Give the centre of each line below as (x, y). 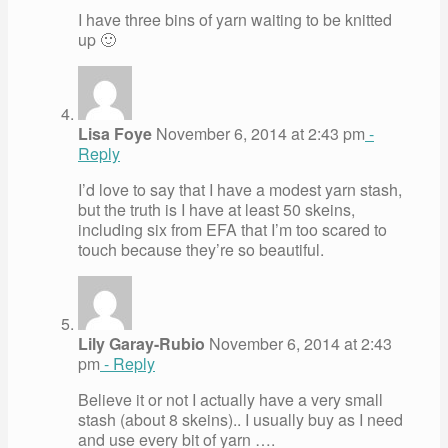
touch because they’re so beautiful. (201, 249)
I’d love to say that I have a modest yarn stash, (240, 189)
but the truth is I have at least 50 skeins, (216, 209)
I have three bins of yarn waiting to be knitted (235, 19)
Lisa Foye (115, 133)
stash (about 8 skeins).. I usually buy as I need (240, 419)
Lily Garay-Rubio (141, 343)
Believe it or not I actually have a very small (230, 399)
